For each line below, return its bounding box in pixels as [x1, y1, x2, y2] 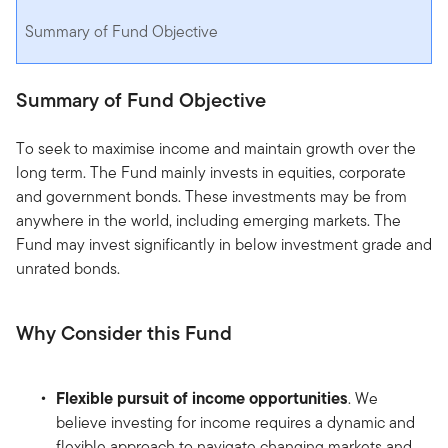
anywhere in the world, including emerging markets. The [16, 209, 401, 233]
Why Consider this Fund [16, 318, 232, 349]
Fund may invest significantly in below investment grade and [16, 233, 432, 257]
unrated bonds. [16, 257, 120, 281]
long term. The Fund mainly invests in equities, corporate [16, 161, 406, 185]
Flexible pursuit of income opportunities [56, 386, 348, 411]
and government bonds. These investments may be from [16, 185, 407, 209]
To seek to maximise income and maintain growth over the [16, 137, 416, 161]
